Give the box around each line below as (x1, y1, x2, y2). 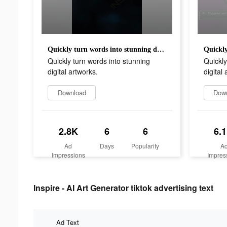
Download (57, 87, 86, 97)
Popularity (131, 141, 160, 150)
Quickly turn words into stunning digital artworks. (157, 45, 164, 53)
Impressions (51, 150, 85, 159)
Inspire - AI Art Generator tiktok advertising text (33, 181, 213, 194)
